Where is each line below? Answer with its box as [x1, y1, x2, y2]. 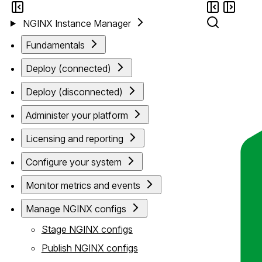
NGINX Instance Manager [22, 17, 133, 29]
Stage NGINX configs [41, 223, 133, 235]
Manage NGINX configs [26, 202, 127, 215]
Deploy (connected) [26, 62, 112, 74]
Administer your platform [26, 109, 129, 121]
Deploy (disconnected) [26, 85, 123, 98]
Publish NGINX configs [41, 242, 138, 254]
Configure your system [26, 156, 122, 168]
